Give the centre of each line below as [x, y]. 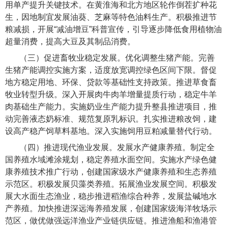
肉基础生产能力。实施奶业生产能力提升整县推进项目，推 [111, 107]
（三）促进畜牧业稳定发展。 [73, 58]
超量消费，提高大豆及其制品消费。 [70, 42]
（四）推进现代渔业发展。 [68, 148]
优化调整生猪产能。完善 [170, 58]
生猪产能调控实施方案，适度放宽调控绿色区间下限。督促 [111, 70]
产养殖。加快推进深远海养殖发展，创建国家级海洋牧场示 [111, 209]
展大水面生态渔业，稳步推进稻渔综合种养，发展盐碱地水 [111, 196]
